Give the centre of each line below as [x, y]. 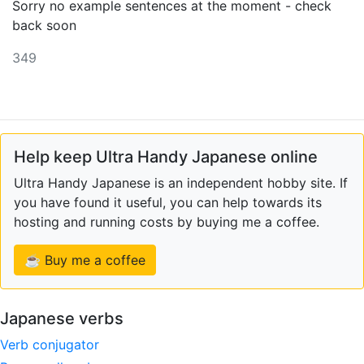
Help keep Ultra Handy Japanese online [166, 157]
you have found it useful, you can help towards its [168, 202]
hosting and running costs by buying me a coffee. [167, 222]
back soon [44, 25]
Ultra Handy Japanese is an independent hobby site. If [181, 183]
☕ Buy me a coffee [85, 260]
